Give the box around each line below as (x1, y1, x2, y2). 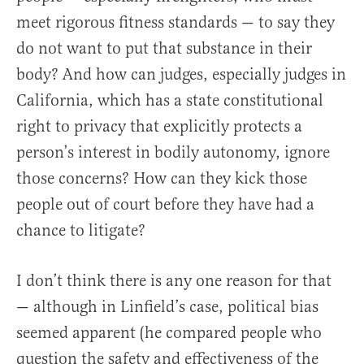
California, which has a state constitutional (16, 90, 323, 111)
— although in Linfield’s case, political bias (16, 297, 318, 318)
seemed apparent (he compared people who (16, 323, 322, 344)
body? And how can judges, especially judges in (16, 64, 346, 85)
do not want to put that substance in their (16, 38, 312, 59)
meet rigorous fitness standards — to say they (16, 12, 335, 33)
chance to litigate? (16, 220, 145, 241)
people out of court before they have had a (16, 194, 314, 215)
